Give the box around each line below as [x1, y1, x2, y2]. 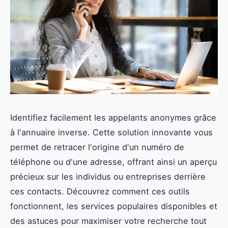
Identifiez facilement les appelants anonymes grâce [10, 112, 216, 123]
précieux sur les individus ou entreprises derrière [10, 172, 206, 182]
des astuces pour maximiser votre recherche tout [10, 216, 207, 226]
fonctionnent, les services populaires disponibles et [10, 201, 217, 212]
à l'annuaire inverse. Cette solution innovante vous [10, 127, 213, 138]
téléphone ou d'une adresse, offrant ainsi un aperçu [10, 157, 217, 167]
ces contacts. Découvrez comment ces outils [10, 186, 190, 197]
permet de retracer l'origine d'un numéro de [10, 142, 184, 153]
